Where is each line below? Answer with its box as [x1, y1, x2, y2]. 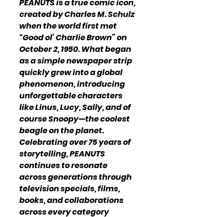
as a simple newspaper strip [19, 55, 132, 66]
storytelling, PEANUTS [19, 148, 105, 159]
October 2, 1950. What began [19, 43, 131, 55]
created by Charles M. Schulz [19, 8, 135, 20]
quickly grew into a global [19, 66, 123, 78]
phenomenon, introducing [19, 78, 125, 90]
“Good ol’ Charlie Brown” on [19, 31, 127, 43]
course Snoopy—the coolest [19, 113, 130, 124]
